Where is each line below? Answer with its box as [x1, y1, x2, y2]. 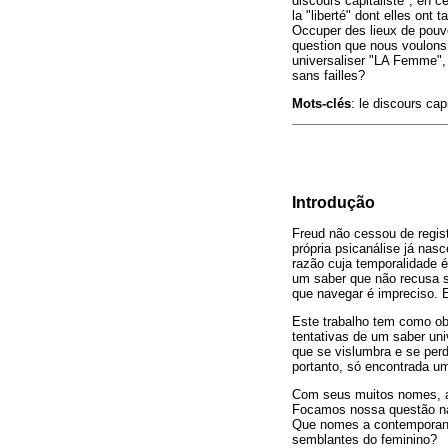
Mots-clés [292, 95, 351, 111]
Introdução [292, 194, 375, 212]
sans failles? [292, 67, 365, 83]
